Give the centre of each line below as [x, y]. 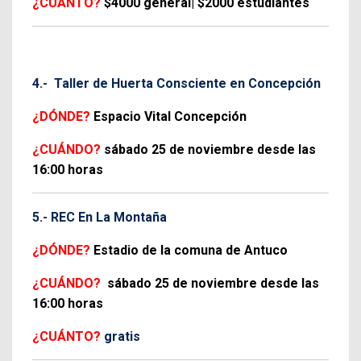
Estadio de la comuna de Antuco [191, 250]
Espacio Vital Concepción [172, 116]
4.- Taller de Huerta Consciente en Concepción [176, 83]
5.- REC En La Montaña [101, 217]
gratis [120, 336]
